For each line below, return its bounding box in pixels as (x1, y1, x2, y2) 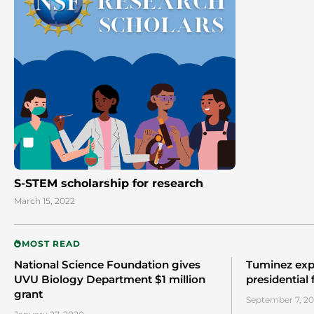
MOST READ (21, 238, 81, 250)
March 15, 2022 (14, 196, 75, 207)
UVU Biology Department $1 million (14, 273, 205, 287)
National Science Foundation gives (14, 258, 200, 272)
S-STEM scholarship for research (14, 177, 203, 191)
